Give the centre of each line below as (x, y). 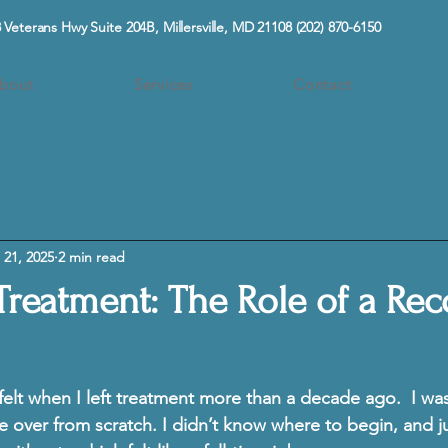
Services (163, 84)
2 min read (91, 256)
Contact (322, 84)
